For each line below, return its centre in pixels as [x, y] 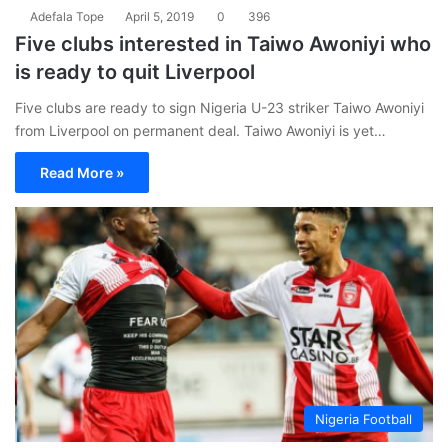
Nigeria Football [363, 419]
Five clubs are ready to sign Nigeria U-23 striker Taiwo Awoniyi [219, 107]
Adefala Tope [67, 16]
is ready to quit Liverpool [135, 71]
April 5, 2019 [159, 16]
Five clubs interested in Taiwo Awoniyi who [223, 43]
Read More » [82, 172]
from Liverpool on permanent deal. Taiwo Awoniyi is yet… [200, 130]
